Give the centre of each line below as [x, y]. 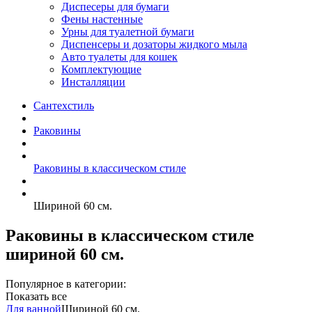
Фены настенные [102, 19]
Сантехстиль [64, 106]
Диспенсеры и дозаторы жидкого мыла [154, 44]
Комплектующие [101, 69]
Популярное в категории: [66, 283]
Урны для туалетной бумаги [128, 32]
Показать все [36, 296]
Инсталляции [93, 82]
